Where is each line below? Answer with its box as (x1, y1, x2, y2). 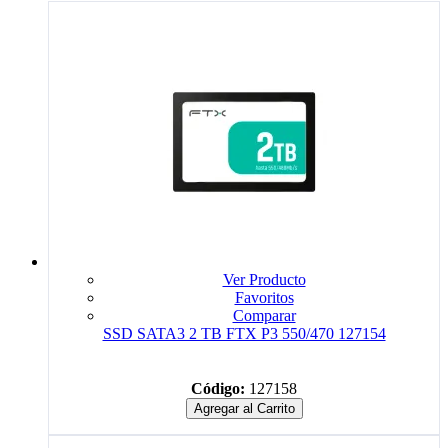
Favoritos (234, 288, 294, 306)
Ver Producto (222, 270, 306, 288)
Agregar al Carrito (193, 400, 295, 416)
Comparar (232, 306, 296, 324)
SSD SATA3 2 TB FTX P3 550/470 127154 (102, 324, 386, 342)
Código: (191, 379, 245, 397)
